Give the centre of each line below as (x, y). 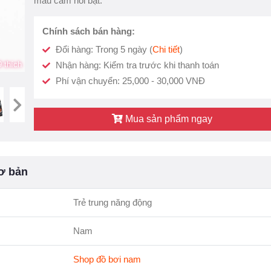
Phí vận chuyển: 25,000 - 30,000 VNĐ (129, 81)
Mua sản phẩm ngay (167, 119)
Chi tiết (166, 49)
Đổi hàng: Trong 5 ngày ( (103, 49)
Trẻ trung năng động (112, 202)
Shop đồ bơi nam (107, 259)
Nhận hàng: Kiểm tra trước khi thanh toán (136, 65)
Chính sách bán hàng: (89, 31)
